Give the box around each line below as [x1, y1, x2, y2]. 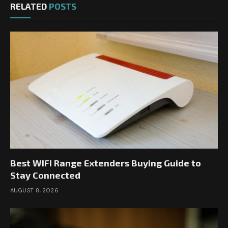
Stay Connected [10, 169, 80, 181]
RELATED [10, 1, 49, 12]
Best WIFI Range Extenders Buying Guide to [10, 157, 201, 168]
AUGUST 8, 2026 [10, 186, 59, 194]
